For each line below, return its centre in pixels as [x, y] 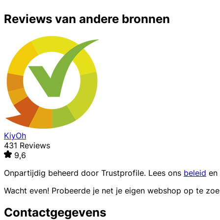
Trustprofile [123, 173]
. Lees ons [164, 173]
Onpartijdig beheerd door [53, 173]
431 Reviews [27, 146]
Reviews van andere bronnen [87, 19]
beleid [195, 173]
